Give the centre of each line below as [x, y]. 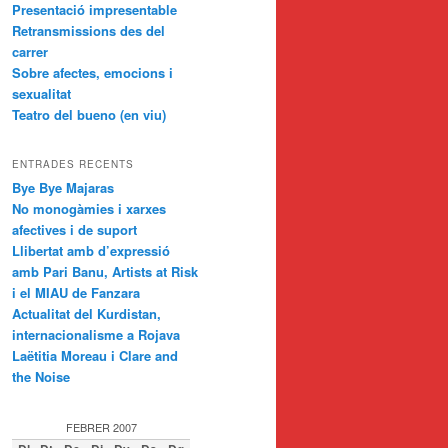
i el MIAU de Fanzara [76, 293]
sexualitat [41, 93]
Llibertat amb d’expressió [91, 251]
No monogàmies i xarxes [89, 209]
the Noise [41, 377]
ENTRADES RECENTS [73, 164]
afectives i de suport [74, 230]
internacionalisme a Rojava [96, 335]
